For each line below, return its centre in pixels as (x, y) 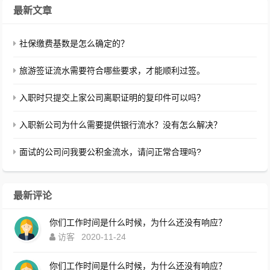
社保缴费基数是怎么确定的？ (74, 43)
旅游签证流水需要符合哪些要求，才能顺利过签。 (112, 71)
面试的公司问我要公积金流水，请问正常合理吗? (111, 152)
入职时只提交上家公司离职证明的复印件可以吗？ (112, 98)
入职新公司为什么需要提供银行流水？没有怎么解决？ (121, 125)
